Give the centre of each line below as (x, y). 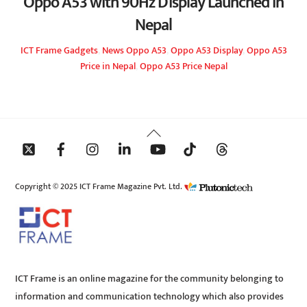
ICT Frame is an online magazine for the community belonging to (150, 279)
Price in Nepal (108, 67)
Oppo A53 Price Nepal (183, 67)
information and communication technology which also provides (150, 297)
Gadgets (81, 51)
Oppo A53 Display (206, 51)
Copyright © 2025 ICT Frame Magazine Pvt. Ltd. (100, 186)
